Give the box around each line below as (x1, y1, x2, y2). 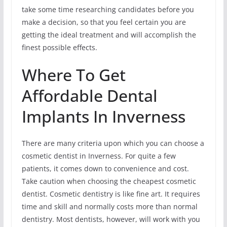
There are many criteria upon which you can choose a (21, 138, 204, 148)
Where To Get (21, 63, 126, 86)
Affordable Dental (21, 84, 158, 106)
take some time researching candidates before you (21, 4, 194, 14)
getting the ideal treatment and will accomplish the (21, 29, 196, 40)
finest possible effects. (21, 42, 97, 52)
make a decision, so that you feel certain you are (21, 17, 186, 27)
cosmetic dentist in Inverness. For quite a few (21, 150, 176, 161)
